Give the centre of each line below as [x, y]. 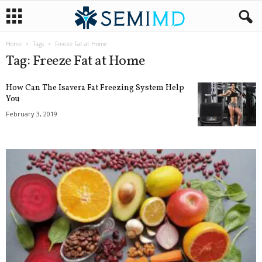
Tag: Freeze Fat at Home [75, 61]
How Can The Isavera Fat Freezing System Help [95, 88]
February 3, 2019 [32, 114]
